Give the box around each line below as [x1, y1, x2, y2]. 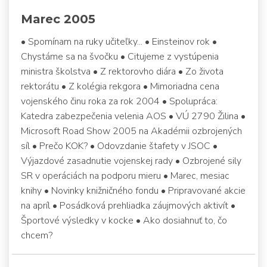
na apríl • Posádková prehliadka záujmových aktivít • [21, 199, 235, 213]
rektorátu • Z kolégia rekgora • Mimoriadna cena [21, 80, 219, 94]
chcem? [21, 229, 52, 243]
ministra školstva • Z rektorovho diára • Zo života [21, 65, 223, 79]
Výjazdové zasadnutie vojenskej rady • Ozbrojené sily [21, 154, 241, 168]
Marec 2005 [21, 12, 95, 27]
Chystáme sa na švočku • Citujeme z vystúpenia [21, 50, 219, 64]
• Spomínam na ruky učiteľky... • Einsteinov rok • [21, 35, 217, 49]
